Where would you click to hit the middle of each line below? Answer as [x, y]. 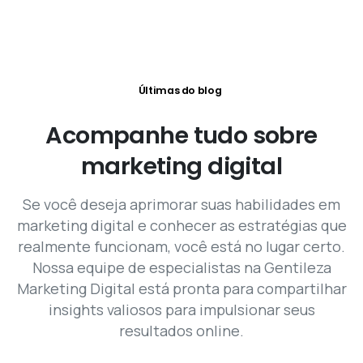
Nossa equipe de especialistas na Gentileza [181, 268]
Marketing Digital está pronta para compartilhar [181, 289]
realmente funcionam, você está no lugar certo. [181, 247]
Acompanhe [117, 136]
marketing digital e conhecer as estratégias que [181, 226]
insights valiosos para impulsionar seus [181, 310]
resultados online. [181, 331]
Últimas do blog [180, 91]
